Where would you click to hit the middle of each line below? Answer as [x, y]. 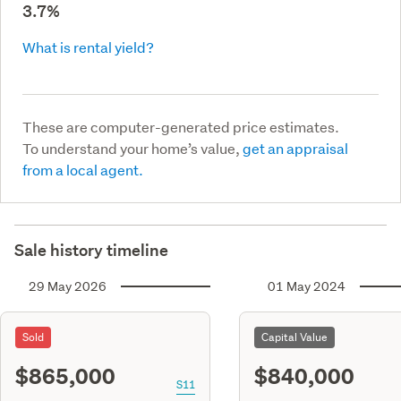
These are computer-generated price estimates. [181, 126]
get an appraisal [295, 148]
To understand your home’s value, [132, 148]
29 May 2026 [68, 286]
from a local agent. [83, 169]
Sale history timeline [91, 250]
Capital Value [294, 337]
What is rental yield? [88, 47]
